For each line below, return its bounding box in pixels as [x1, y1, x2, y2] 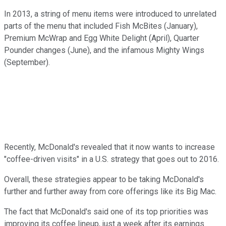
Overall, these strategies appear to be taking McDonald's [4, 174, 204, 184]
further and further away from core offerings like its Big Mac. [4, 186, 216, 196]
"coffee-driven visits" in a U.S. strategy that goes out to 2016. [4, 154, 219, 164]
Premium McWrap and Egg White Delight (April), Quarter [4, 33, 199, 43]
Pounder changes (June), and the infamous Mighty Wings [4, 45, 204, 55]
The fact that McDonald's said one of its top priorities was [4, 206, 208, 216]
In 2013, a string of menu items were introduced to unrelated [4, 9, 216, 19]
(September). [4, 57, 50, 67]
